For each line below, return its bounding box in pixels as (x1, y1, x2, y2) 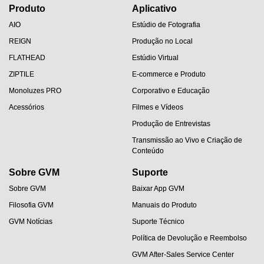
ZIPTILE (9, 70, 34, 78)
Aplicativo (132, 3, 177, 14)
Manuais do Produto (132, 200, 197, 209)
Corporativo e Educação (132, 86, 210, 95)
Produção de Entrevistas (132, 119, 210, 128)
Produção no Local (132, 37, 193, 45)
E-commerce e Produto (132, 70, 206, 78)
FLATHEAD (9, 53, 45, 62)
